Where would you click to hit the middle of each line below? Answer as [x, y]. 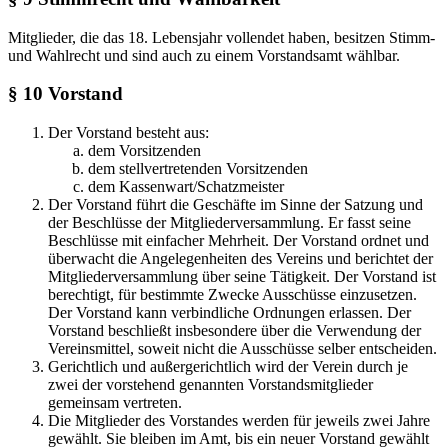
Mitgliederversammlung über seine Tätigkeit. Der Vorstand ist [242, 277]
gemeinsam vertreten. [115, 403]
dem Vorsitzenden [144, 151]
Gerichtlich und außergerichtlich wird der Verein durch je [228, 367]
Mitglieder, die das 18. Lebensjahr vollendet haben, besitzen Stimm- [221, 37]
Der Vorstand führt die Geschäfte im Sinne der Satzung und [235, 205]
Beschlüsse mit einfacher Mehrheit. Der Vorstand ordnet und [238, 241]
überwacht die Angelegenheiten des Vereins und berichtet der [240, 259]
